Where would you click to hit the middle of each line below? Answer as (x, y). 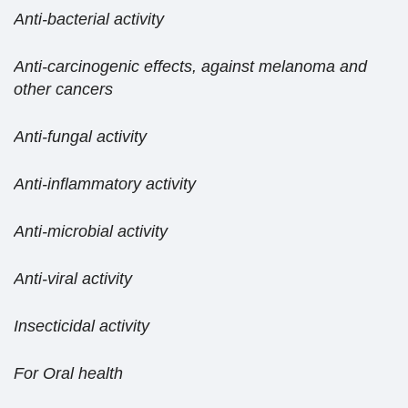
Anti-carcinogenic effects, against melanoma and (190, 67)
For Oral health (68, 374)
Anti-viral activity (73, 279)
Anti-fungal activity (80, 137)
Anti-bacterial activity (89, 20)
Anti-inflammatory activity (105, 184)
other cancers (63, 90)
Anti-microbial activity (91, 232)
